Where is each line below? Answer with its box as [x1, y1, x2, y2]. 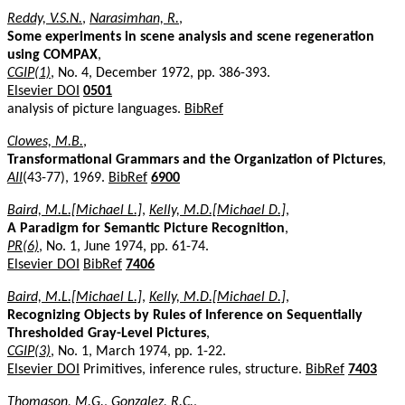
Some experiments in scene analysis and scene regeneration [7, 29, 374, 44]
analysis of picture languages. [7, 101, 184, 117]
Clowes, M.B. [7, 134, 83, 149]
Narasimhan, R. [89, 11, 179, 26]
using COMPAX [7, 47, 98, 62]
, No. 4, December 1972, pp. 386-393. [51, 65, 270, 80]
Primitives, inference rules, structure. [80, 362, 306, 377]
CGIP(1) [7, 65, 51, 80]
